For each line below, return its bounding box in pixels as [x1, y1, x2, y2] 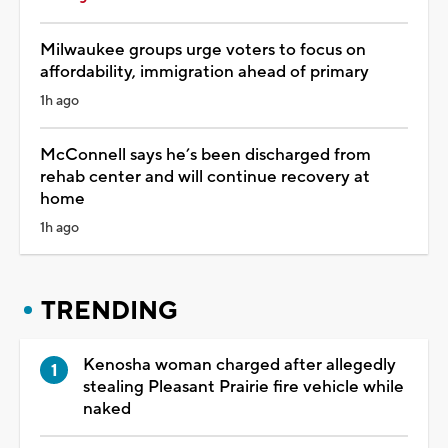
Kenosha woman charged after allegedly [83, 353, 396, 376]
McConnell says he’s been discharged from [40, 143, 371, 166]
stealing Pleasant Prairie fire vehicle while [83, 375, 404, 398]
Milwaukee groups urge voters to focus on [40, 38, 366, 61]
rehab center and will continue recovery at [40, 165, 370, 188]
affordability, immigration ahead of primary [40, 60, 369, 83]
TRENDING [41, 294, 178, 327]
